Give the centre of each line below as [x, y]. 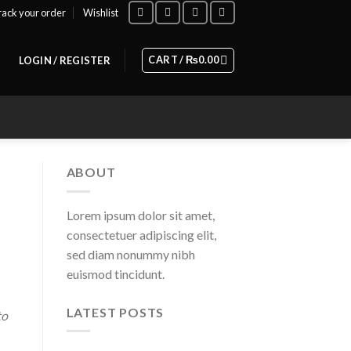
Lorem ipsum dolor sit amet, [140, 215]
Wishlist [101, 13]
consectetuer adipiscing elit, [141, 234]
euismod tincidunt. [115, 273]
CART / [167, 60]
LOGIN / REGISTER [64, 60]
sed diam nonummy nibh [130, 254]
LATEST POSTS [115, 312]
